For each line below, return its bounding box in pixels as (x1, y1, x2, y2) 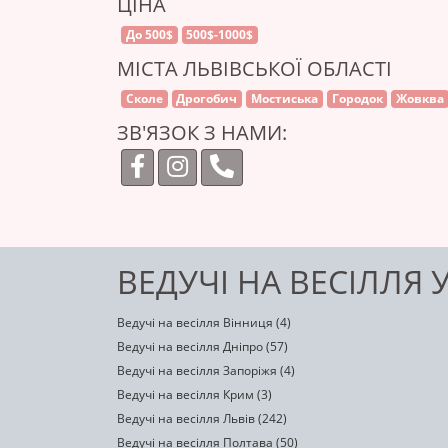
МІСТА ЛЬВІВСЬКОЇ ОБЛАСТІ (117, 55, 392, 82)
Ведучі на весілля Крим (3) (117, 386, 272, 403)
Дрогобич (176, 90, 238, 107)
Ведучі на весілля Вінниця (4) (117, 314, 291, 331)
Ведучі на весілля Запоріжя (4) (117, 362, 295, 379)
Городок (331, 90, 383, 107)
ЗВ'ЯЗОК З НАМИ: (117, 119, 287, 146)
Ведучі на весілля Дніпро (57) (117, 338, 288, 355)
